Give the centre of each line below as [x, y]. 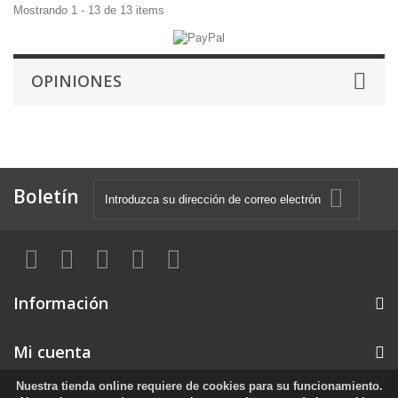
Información [61, 302]
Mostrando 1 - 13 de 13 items [89, 10]
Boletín [46, 196]
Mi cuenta [52, 351]
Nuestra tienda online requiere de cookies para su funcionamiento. [199, 386]
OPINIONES [76, 80]
